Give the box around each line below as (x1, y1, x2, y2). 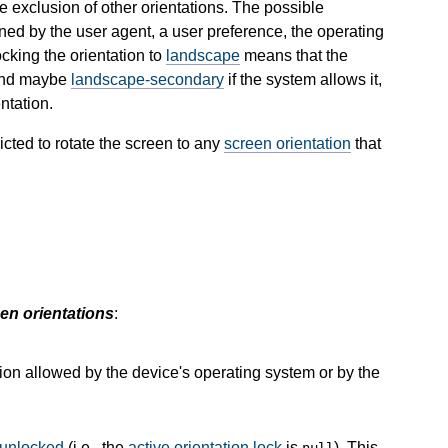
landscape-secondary (71, 70, 224, 88)
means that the (240, 46, 348, 64)
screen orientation (224, 134, 351, 152)
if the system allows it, (224, 70, 382, 88)
